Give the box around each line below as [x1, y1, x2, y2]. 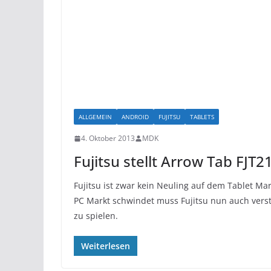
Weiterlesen [81, 240, 130, 252]
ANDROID [122, 113, 149, 121]
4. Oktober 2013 [81, 133, 135, 143]
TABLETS [190, 113, 214, 121]
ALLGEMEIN [79, 113, 112, 121]
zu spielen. [74, 210, 118, 221]
